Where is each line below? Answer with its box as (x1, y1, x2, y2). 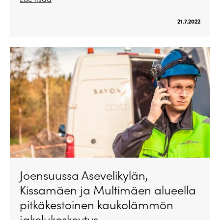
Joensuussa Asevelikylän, (20, 166, 148, 183)
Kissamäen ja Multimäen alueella (20, 181, 196, 197)
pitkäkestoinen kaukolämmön (20, 196, 173, 212)
